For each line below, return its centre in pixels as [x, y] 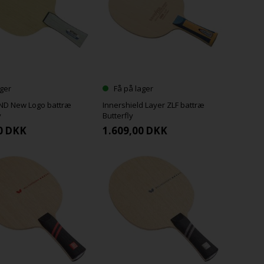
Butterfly [118, 116]
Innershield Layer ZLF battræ [153, 105]
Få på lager [133, 89]
